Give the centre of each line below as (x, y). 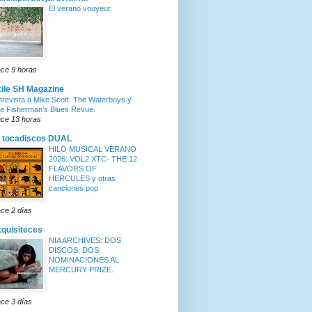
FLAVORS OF (73, 169)
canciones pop (73, 188)
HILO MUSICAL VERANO (93, 149)
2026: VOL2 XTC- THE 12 (93, 159)
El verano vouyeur (80, 9)
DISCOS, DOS (74, 250)
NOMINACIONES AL (84, 260)
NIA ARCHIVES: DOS (85, 241)
